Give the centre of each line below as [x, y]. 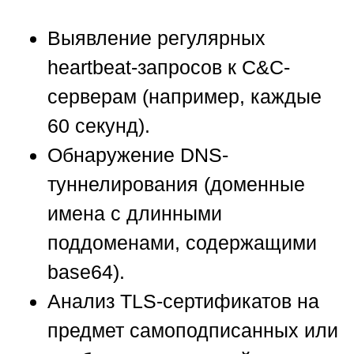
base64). [86, 272]
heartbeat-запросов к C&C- [169, 68]
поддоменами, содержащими [182, 243]
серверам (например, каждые [185, 97]
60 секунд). [99, 126]
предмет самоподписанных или [193, 331]
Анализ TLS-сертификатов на [183, 301]
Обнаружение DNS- [138, 155]
